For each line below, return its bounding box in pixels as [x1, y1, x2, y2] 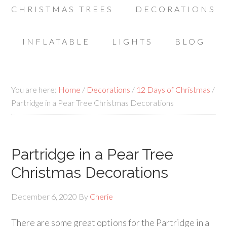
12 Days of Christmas [136, 85, 211, 94]
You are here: [11, 85, 59, 94]
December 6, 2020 [11, 192, 78, 201]
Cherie [90, 192, 113, 201]
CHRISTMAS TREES [11, 4, 113, 14]
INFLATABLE [22, 36, 90, 46]
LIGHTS [111, 36, 153, 46]
